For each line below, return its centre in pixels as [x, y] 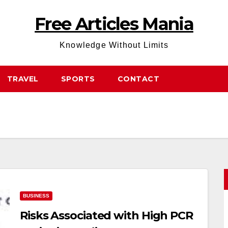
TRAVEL [23, 79]
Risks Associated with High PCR [106, 216]
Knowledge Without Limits [114, 45]
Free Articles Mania [114, 24]
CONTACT [138, 79]
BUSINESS [36, 196]
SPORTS [78, 79]
